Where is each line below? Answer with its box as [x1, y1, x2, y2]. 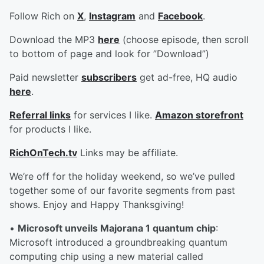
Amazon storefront [155, 109, 243, 121]
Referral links [9, 109, 71, 121]
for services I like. [71, 109, 155, 121]
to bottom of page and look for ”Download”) [9, 48, 209, 60]
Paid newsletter [9, 71, 81, 83]
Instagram [89, 10, 136, 22]
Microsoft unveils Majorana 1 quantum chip [18, 222, 216, 234]
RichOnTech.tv [9, 147, 77, 159]
